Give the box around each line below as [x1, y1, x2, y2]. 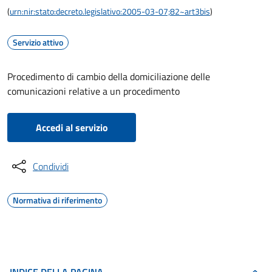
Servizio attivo [13, 36, 63, 49]
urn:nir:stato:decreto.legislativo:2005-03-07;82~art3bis [10, 5, 210, 18]
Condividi [33, 159, 69, 174]
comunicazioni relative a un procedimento [7, 84, 180, 98]
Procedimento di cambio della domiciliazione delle [7, 69, 210, 84]
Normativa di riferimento [13, 194, 102, 206]
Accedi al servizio [35, 120, 108, 135]
